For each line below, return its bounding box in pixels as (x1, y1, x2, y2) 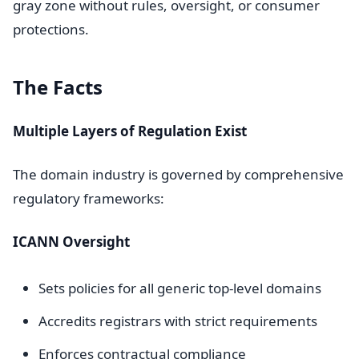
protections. (13, 20, 89, 38)
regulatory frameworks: (13, 189, 164, 208)
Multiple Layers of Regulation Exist (13, 122, 247, 140)
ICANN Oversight (13, 232, 130, 251)
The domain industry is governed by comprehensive (13, 165, 344, 184)
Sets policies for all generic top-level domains (38, 279, 321, 297)
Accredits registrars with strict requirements (38, 312, 317, 330)
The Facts (13, 74, 103, 100)
